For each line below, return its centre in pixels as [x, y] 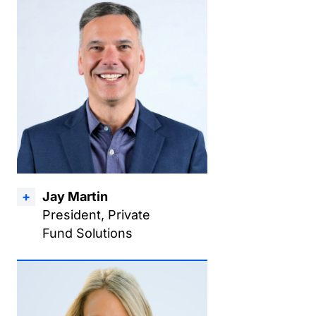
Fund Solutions [87, 233]
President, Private [96, 215]
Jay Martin [75, 196]
